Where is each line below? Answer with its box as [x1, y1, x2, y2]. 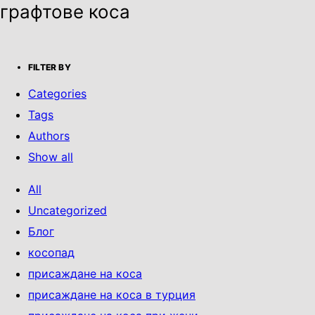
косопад [28, 245, 75, 259]
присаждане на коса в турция [28, 287, 195, 302]
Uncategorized [28, 202, 107, 217]
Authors [28, 128, 70, 143]
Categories [28, 86, 86, 101]
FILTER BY [28, 61, 71, 72]
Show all [28, 149, 73, 164]
